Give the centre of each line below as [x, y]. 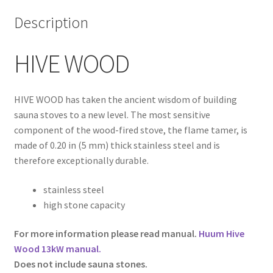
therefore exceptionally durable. [81, 161]
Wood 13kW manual [56, 249]
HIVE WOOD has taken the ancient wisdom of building [125, 100]
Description [51, 22]
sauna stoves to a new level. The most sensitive [112, 115]
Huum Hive [220, 234]
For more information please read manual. [105, 234]
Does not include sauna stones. [80, 264]
